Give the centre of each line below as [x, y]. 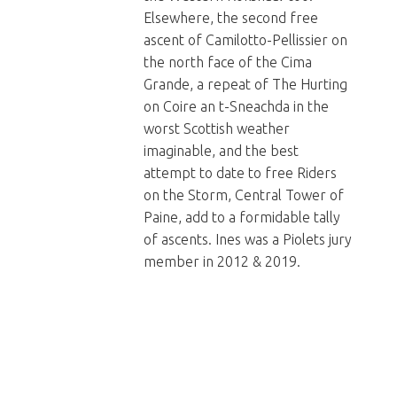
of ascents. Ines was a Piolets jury [248, 239]
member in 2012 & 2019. [222, 261]
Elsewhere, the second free [231, 18]
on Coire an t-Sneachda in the [236, 106]
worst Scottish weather [217, 128]
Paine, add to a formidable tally [242, 217]
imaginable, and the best [221, 151]
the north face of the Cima [228, 62]
